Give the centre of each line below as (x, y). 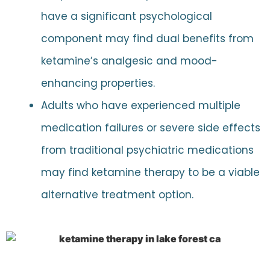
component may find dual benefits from (147, 39)
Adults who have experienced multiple (140, 106)
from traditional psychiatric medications (147, 150)
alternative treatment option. (117, 195)
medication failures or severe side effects (150, 128)
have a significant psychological (126, 17)
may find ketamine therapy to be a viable (150, 173)
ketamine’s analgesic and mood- (129, 61)
